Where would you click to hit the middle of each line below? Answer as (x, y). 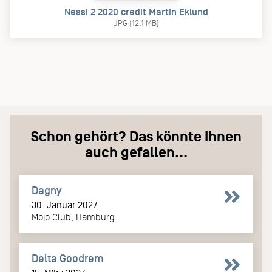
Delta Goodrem (68, 258)
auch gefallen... (136, 152)
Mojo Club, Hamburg (73, 217)
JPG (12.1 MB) (136, 24)
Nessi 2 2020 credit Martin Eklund (136, 12)
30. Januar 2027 (64, 205)
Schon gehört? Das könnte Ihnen (136, 136)
